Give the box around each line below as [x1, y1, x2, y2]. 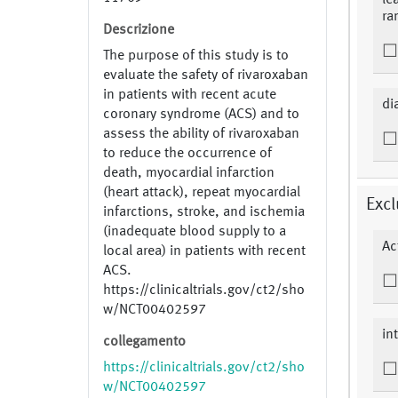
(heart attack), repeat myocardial [103, 185, 300, 200]
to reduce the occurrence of [103, 146, 272, 161]
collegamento [103, 334, 186, 349]
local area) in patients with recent [103, 243, 306, 259]
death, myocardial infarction [103, 165, 275, 180]
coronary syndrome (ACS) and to [103, 107, 299, 122]
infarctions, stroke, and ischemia [103, 204, 305, 219]
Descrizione [103, 22, 174, 37]
